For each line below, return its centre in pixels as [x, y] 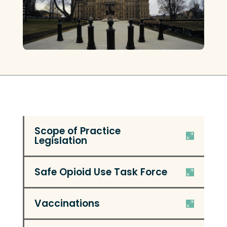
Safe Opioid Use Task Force [101, 172]
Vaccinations [67, 204]
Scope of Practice [77, 131]
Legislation [61, 141]
